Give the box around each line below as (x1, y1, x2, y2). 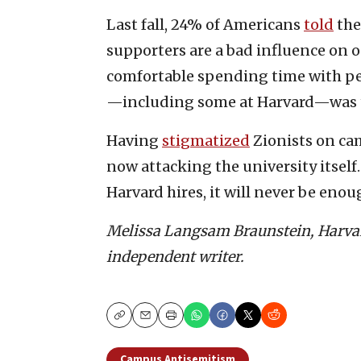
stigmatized (162, 131, 250, 150)
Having (106, 131, 162, 150)
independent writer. (106, 247, 244, 266)
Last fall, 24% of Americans (106, 15, 304, 34)
